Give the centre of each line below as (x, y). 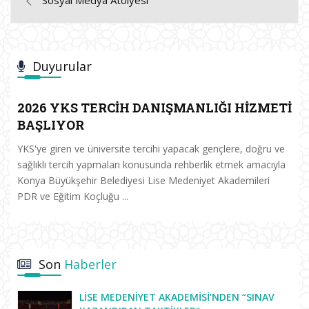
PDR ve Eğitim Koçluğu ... (73, 196)
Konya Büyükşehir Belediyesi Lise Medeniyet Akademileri (143, 180)
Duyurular (62, 66)
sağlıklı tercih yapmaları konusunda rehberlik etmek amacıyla (151, 164)
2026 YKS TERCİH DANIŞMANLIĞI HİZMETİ (154, 107)
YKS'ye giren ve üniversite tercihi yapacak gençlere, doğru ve (151, 148)
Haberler (90, 264)
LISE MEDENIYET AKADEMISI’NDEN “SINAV (177, 297)
